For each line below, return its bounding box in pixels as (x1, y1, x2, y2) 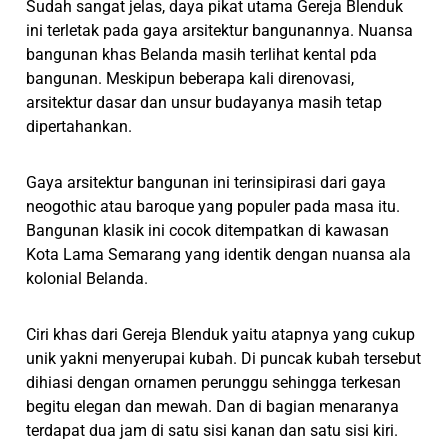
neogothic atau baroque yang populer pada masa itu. (26, 196, 401, 216)
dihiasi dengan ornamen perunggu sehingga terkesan (26, 372, 402, 392)
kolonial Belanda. (26, 268, 149, 288)
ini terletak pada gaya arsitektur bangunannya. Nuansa (26, 20, 414, 40)
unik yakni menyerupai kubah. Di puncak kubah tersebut (26, 348, 422, 368)
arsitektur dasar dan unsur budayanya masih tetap (26, 92, 383, 112)
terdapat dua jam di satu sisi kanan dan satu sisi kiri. (26, 420, 399, 440)
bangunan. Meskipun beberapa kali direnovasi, (26, 68, 355, 88)
